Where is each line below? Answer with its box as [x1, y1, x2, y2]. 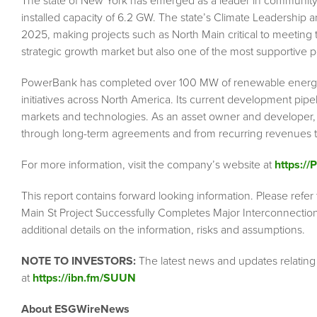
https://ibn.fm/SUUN [33, 271, 136, 286]
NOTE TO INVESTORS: [21, 254, 136, 269]
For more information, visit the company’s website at [21, 158, 275, 173]
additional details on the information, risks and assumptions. [21, 223, 305, 238]
